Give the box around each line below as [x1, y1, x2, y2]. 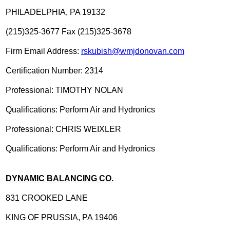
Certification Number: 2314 [6, 66, 103, 75]
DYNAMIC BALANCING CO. [6, 174, 113, 183]
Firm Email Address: [6, 46, 81, 55]
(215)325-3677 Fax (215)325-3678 [6, 27, 131, 36]
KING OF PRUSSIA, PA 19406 [6, 213, 118, 222]
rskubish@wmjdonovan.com [81, 46, 184, 55]
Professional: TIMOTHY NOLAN [6, 85, 123, 94]
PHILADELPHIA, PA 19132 [6, 7, 105, 16]
